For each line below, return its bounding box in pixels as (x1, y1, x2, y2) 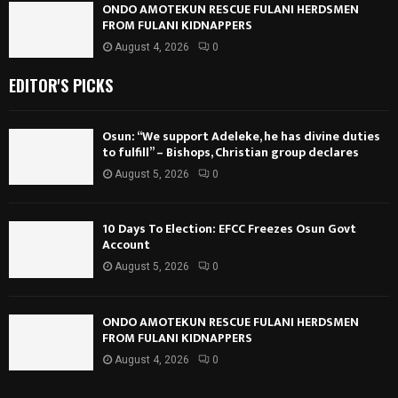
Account (102, 235, 150, 256)
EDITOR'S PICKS (9, 73, 113, 97)
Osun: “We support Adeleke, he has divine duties (102, 125, 380, 147)
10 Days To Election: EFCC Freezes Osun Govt (102, 219, 356, 240)
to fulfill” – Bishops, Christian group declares (102, 141, 359, 163)
